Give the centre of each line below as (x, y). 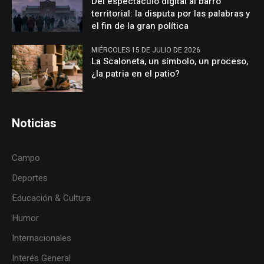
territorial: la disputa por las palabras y (171, 14)
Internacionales (42, 238)
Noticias (34, 123)
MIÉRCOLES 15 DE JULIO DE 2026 (146, 50)
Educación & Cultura (52, 198)
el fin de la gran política (140, 26)
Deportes (30, 178)
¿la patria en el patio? (136, 74)
